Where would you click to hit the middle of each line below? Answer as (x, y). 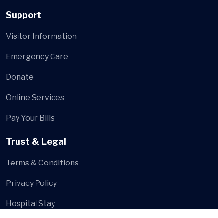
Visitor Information (41, 36)
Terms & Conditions (42, 163)
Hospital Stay (30, 203)
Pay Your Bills (30, 118)
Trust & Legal (36, 141)
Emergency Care (37, 56)
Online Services (35, 97)
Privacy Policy (31, 183)
